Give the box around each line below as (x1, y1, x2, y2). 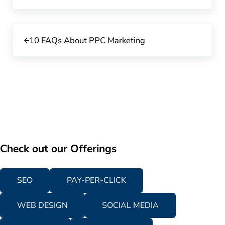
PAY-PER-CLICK (67, 174, 127, 186)
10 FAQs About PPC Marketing (29, 34, 145, 46)
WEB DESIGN (17, 199, 68, 211)
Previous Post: (12, 24, 66, 36)
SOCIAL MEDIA (102, 199, 159, 211)
